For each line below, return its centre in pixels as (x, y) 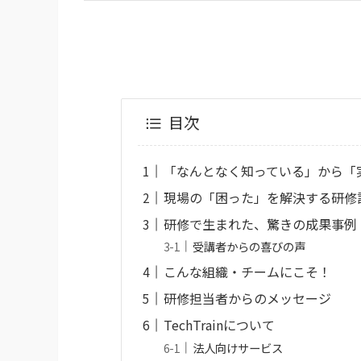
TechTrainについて (220, 325)
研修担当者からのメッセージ (248, 299)
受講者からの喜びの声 (249, 247)
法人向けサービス (238, 348)
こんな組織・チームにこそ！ (248, 272)
